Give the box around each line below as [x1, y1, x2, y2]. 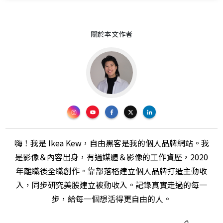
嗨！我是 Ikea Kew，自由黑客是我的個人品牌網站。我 [14, 137, 209, 149]
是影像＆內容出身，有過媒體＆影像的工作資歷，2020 [15, 151, 208, 163]
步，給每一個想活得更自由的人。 [52, 193, 171, 205]
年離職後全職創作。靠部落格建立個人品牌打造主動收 [16, 165, 207, 177]
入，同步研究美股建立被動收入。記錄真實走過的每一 [16, 179, 207, 191]
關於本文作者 [91, 29, 132, 39]
